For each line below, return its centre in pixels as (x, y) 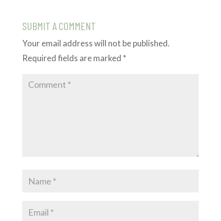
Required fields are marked (72, 58)
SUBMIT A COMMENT (59, 26)
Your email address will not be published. (96, 43)
